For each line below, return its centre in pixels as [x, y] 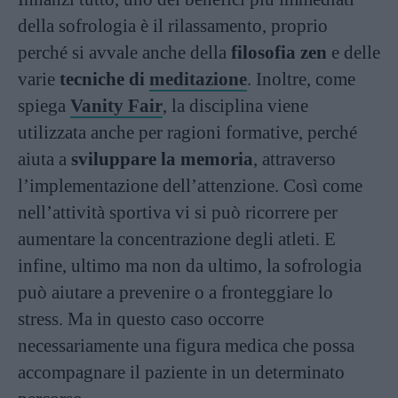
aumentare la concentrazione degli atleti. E [177, 239]
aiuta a [44, 159]
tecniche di [104, 79]
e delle [354, 52]
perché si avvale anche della [124, 52]
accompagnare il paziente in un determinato [181, 372]
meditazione [198, 79]
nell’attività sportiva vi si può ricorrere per [178, 212]
